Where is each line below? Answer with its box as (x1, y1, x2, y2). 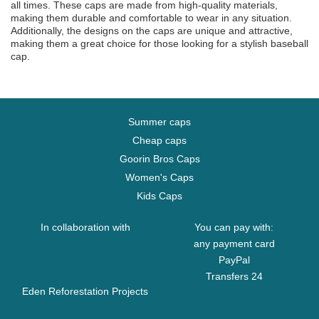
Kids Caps (137, 190, 182, 202)
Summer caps (128, 116, 191, 127)
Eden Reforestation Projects (22, 286, 148, 297)
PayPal (218, 254, 250, 266)
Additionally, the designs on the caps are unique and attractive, (11, 25, 293, 36)
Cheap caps (132, 135, 187, 146)
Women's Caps (125, 172, 194, 183)
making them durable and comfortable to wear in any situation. (11, 12, 292, 23)
